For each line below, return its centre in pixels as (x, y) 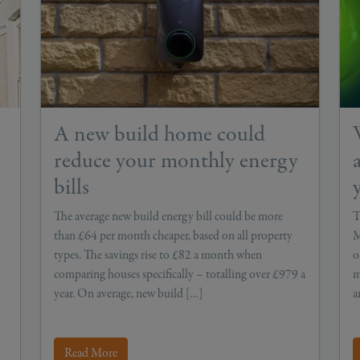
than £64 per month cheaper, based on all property (173, 235)
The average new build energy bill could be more (168, 216)
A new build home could (160, 133)
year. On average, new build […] (128, 293)
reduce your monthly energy (176, 160)
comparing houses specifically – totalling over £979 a (180, 274)
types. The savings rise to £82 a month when (158, 254)
